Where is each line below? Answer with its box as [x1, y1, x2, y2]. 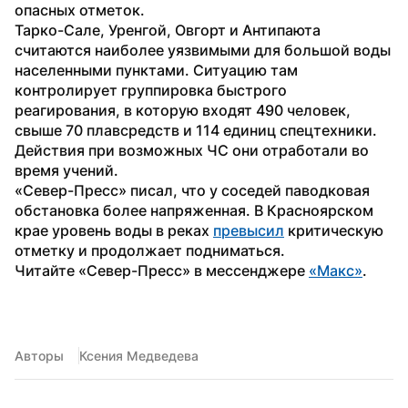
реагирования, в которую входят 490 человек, [15, 100, 351, 119]
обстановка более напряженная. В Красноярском [15, 200, 373, 219]
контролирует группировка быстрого [15, 80, 287, 99]
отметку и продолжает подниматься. [15, 240, 285, 260]
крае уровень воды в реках [15, 220, 213, 240]
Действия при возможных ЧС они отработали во [15, 140, 369, 159]
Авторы [15, 347, 64, 363]
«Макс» [309, 260, 362, 280]
